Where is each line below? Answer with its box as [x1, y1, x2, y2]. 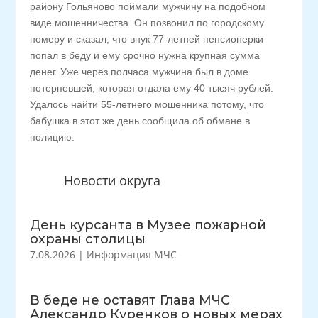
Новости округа [63, 172, 160, 189]
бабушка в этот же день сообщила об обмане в [30, 115, 251, 126]
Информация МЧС [87, 248, 177, 261]
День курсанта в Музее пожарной [30, 217, 267, 233]
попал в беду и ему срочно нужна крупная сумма [30, 50, 261, 61]
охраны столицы [30, 231, 146, 247]
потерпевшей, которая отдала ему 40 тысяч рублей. [30, 82, 274, 94]
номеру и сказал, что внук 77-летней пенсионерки [30, 33, 264, 45]
